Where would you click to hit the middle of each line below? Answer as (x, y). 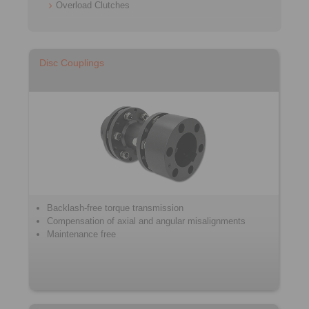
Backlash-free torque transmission (115, 208)
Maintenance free (81, 234)
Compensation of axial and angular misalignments (146, 221)
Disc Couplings (72, 63)
